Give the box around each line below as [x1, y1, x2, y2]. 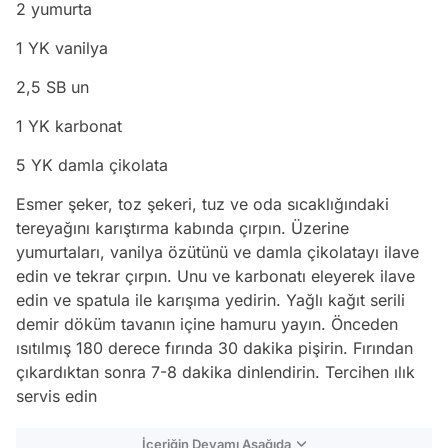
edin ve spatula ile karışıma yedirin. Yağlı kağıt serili [16, 290, 405, 311]
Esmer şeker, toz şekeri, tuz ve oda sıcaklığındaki [16, 194, 389, 215]
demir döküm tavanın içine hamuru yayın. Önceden [16, 314, 398, 335]
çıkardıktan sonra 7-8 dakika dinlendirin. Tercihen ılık [16, 362, 415, 383]
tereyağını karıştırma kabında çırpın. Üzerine [16, 218, 349, 239]
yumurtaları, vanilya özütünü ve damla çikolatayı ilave [16, 242, 419, 263]
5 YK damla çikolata [16, 155, 168, 176]
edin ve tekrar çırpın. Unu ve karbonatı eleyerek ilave [16, 266, 415, 287]
